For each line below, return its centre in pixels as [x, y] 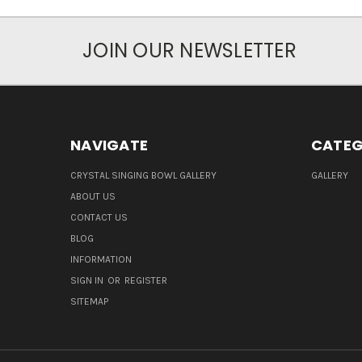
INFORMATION [101, 260]
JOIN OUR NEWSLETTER [189, 51]
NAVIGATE [109, 145]
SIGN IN [88, 281]
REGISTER [146, 281]
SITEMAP [89, 302]
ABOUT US [93, 197]
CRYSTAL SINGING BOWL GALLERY [143, 176]
